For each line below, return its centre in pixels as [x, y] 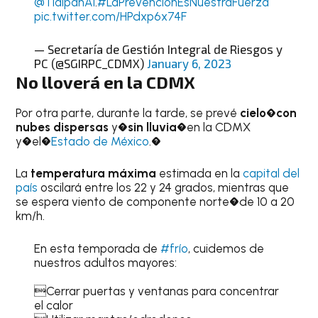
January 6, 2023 [189, 63]
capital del [272, 173]
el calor [53, 305]
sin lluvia [153, 127]
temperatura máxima [94, 173]
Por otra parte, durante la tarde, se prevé [128, 113]
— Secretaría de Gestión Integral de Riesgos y [158, 49]
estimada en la [200, 173]
